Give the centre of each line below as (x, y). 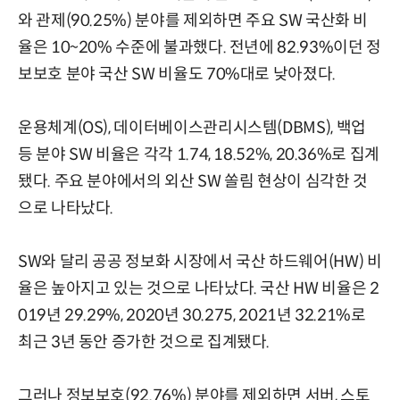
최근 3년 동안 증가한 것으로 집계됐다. (144, 342)
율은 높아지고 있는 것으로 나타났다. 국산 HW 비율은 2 (199, 288)
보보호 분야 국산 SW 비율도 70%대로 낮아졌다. (177, 74)
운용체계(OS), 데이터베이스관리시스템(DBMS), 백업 (192, 127)
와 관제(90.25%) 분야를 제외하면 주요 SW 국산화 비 (193, 20)
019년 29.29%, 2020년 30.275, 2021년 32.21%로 (192, 315)
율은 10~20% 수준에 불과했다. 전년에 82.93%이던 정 (200, 47)
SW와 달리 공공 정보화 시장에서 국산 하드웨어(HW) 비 (200, 261)
